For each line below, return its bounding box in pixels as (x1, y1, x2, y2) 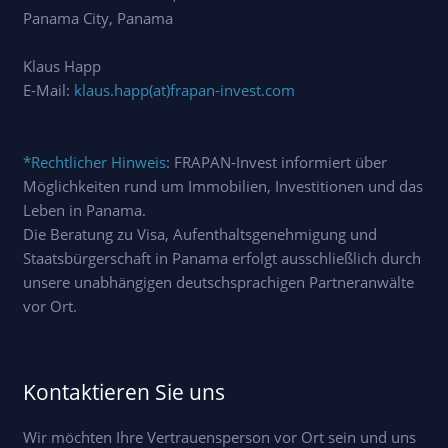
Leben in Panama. (23, 200, 146, 220)
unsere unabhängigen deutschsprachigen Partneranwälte (23, 272, 414, 292)
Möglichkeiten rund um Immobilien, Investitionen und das (23, 176, 423, 196)
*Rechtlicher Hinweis (23, 152, 166, 172)
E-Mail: (23, 80, 74, 100)
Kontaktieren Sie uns (23, 378, 225, 406)
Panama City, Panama (23, 8, 173, 28)
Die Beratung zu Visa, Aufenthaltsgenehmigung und (23, 224, 377, 244)
